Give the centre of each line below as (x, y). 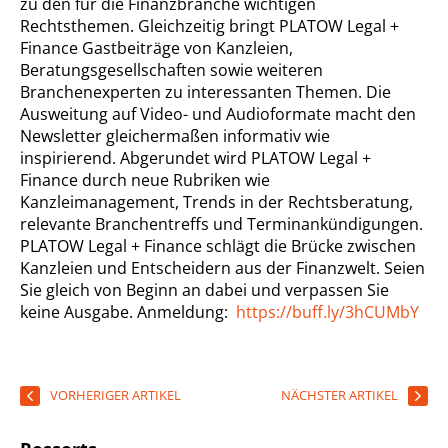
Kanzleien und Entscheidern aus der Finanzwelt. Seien (222, 268)
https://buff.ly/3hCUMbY (327, 312)
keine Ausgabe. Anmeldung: (128, 312)
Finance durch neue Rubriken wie (145, 180)
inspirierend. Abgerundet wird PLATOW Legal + (195, 158)
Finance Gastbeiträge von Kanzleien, (156, 48)
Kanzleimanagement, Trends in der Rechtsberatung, (216, 202)
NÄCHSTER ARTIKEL (339, 395)
